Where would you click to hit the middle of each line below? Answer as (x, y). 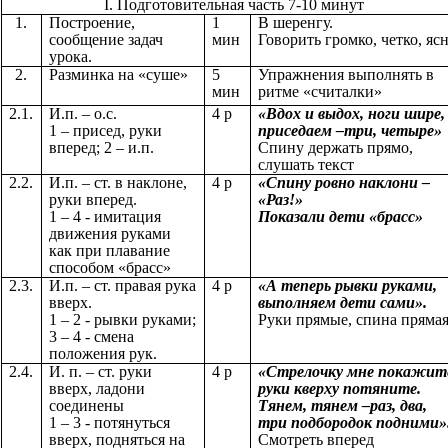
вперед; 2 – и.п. (101, 148)
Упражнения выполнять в (346, 75)
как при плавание (109, 251)
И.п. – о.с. (83, 114)
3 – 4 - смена (91, 337)
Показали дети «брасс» (340, 217)
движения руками (110, 234)
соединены (86, 406)
